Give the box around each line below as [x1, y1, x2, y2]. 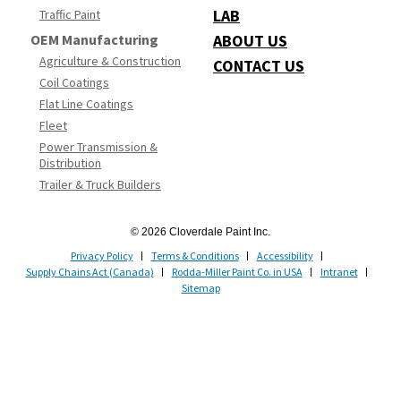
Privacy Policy [70, 249, 133, 263]
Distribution [39, 155, 101, 172]
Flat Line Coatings [39, 96, 133, 113]
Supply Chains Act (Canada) [25, 265, 154, 279]
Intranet [320, 265, 358, 279]
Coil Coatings [39, 74, 109, 91]
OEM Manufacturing [30, 30, 158, 49]
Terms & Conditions [150, 249, 239, 263]
